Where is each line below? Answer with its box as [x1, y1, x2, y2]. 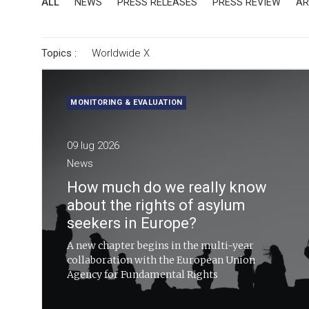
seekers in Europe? [67, 215, 197, 232]
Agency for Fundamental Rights [67, 268, 218, 281]
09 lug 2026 [67, 139, 119, 152]
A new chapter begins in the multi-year [67, 239, 255, 252]
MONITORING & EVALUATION [70, 98, 183, 107]
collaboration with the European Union [67, 254, 255, 266]
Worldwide [92, 47, 141, 59]
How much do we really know [67, 179, 267, 196]
